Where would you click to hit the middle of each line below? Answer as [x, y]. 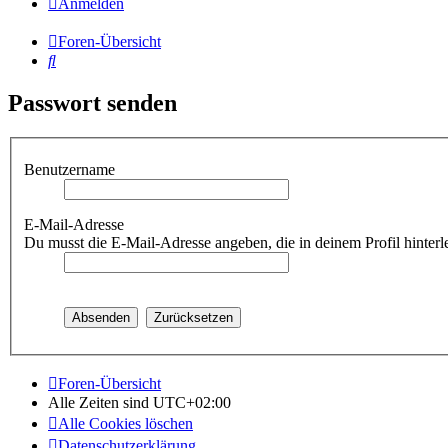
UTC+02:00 [192, 402]
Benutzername [71, 169]
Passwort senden [92, 103]
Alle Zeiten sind [100, 402]
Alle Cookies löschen [125, 423]
